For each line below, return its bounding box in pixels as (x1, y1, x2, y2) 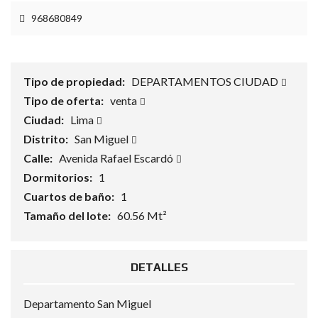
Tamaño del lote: (23, 209, 113, 222)
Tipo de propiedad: (23, 75, 127, 88)
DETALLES (130, 261, 188, 274)
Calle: (23, 151, 55, 165)
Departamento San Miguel (23, 297, 151, 310)
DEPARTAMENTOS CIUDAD (131, 75, 280, 88)
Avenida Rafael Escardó (59, 151, 175, 165)
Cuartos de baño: (23, 190, 116, 203)
